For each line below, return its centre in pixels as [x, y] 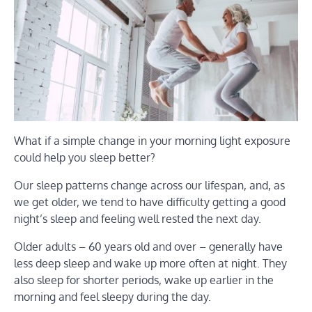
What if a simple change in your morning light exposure [152, 140]
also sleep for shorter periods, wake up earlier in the [144, 280]
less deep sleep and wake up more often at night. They [150, 263]
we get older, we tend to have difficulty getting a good [150, 202]
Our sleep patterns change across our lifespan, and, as [149, 185]
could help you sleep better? [85, 157]
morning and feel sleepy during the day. [112, 296]
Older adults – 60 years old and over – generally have [148, 246]
